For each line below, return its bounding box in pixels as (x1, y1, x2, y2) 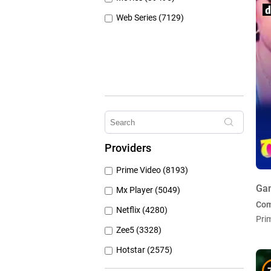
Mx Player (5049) (116, 185, 181, 195)
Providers (105, 142, 152, 154)
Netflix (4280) (116, 205, 168, 215)
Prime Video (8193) (116, 165, 189, 175)
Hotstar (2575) (116, 245, 173, 255)
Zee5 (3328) (116, 225, 162, 235)
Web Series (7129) (116, 13, 184, 23)
